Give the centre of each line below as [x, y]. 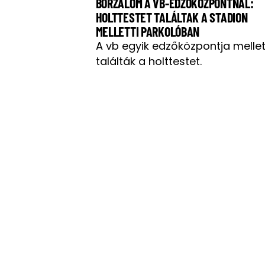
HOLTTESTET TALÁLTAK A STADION [172, 17]
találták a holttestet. [148, 62]
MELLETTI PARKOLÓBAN [148, 32]
